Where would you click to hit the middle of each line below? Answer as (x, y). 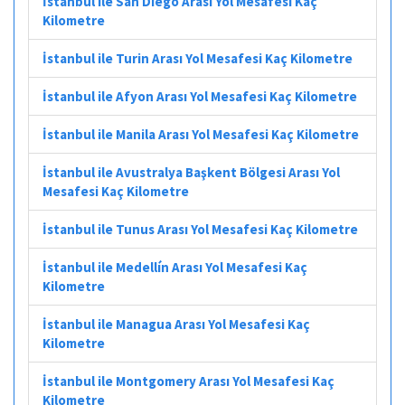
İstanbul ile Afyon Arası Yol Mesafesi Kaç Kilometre (200, 96)
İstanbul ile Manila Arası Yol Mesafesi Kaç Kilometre (201, 134)
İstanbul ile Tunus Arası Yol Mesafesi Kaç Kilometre (200, 229)
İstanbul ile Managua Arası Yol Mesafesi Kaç (176, 324)
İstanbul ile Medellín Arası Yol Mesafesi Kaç (175, 267)
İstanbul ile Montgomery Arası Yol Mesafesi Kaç (188, 381)
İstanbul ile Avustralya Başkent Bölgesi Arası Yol (191, 172)
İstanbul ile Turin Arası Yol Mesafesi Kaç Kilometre (198, 58)
